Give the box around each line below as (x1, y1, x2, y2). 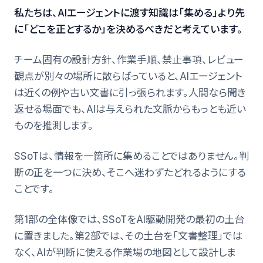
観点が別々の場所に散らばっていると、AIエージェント (14, 70, 242, 82)
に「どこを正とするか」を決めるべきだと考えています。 (14, 23, 242, 35)
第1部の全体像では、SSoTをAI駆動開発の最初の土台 (14, 213, 244, 225)
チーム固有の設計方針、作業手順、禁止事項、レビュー (14, 53, 244, 66)
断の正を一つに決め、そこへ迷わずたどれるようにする (14, 166, 246, 178)
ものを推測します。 (14, 119, 93, 131)
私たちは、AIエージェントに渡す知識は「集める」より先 (14, 6, 245, 19)
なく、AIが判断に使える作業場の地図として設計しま (14, 246, 236, 258)
